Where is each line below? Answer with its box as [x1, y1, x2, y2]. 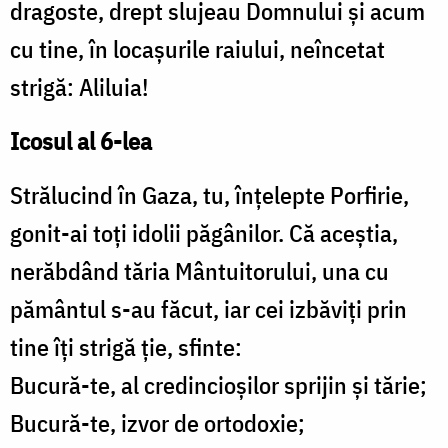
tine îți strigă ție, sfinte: [10, 331, 242, 364]
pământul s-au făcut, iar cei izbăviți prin [10, 293, 407, 326]
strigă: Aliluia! [10, 71, 149, 104]
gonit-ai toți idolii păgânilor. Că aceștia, [10, 217, 398, 250]
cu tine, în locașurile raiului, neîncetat [10, 33, 385, 66]
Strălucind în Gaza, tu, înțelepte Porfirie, [10, 179, 409, 212]
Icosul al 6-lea [10, 125, 152, 158]
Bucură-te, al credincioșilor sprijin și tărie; [10, 369, 427, 402]
